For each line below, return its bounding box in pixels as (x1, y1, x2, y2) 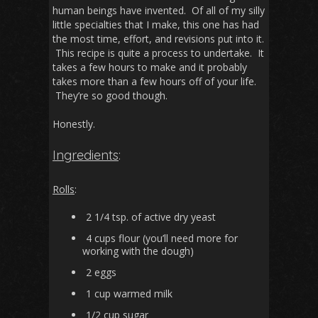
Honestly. (53, 116, 95, 131)
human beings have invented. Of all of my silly (53, 3, 265, 17)
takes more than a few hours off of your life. (53, 74, 256, 88)
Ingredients (53, 146, 119, 163)
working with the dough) (82, 243, 194, 258)
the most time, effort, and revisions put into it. (53, 31, 264, 45)
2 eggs (85, 265, 116, 279)
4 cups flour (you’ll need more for (85, 231, 238, 245)
